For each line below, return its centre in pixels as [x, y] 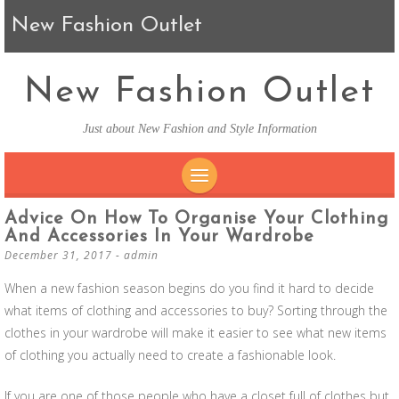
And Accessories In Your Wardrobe [159, 237]
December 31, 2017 [58, 255]
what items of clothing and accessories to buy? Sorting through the [196, 310]
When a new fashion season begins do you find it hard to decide [189, 288]
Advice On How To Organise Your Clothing [196, 219]
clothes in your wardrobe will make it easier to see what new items [195, 333]
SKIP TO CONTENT [267, 209]
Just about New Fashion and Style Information [199, 129]
